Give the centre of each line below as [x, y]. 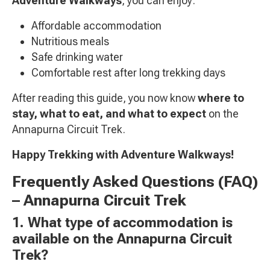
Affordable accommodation [96, 26]
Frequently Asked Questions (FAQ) [135, 182]
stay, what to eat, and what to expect [109, 114]
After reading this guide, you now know [105, 98]
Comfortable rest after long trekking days [128, 73]
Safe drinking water [77, 57]
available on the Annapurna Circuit [122, 239]
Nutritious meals [70, 42]
